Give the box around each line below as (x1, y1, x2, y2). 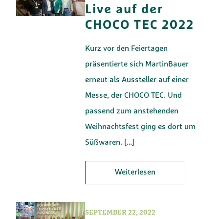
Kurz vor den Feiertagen (85, 44, 168, 53)
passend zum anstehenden (85, 107, 179, 115)
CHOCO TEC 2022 (85, 19, 195, 32)
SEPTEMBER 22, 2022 (85, 209, 156, 217)
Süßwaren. (85, 138, 123, 147)
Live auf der (85, 3, 164, 17)
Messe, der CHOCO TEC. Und (85, 91, 182, 100)
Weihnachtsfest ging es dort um (85, 123, 196, 131)
